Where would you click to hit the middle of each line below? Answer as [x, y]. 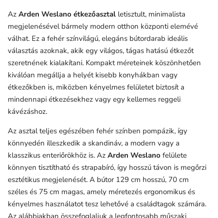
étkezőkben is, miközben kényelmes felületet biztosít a [96, 87]
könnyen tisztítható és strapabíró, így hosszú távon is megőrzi [107, 167]
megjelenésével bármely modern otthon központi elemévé [103, 26]
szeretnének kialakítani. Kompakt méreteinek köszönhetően [104, 63]
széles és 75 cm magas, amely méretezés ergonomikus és [101, 191]
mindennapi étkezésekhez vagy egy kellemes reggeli [94, 99]
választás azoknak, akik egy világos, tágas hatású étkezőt [101, 50]
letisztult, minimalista [151, 14]
